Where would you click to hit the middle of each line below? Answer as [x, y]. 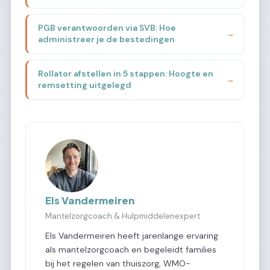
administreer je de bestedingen [106, 39]
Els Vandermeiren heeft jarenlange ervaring [132, 236]
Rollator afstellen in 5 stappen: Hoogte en [125, 74]
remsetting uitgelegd [84, 85]
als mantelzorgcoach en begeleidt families [131, 250]
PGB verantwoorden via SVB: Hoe [107, 28]
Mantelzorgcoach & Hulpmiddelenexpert [123, 216]
